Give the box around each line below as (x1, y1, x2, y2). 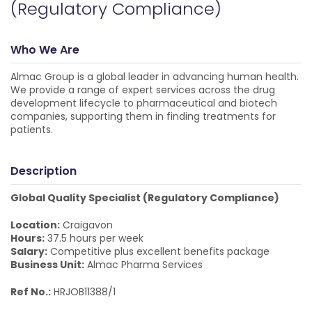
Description (10, 163, 77, 179)
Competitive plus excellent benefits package (47, 244, 270, 258)
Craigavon (60, 218, 113, 232)
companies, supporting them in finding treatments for (10, 109, 276, 123)
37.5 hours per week (45, 231, 143, 245)
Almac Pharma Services (84, 258, 203, 272)
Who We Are (10, 42, 79, 58)
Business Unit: (10, 258, 84, 272)
